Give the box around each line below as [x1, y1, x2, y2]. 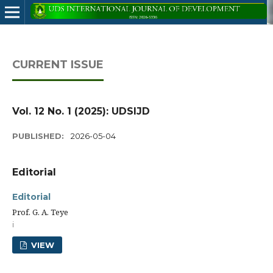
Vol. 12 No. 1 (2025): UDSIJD [12, 105, 150, 117]
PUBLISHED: [12, 131, 66, 141]
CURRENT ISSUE [12, 58, 104, 71]
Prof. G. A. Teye [12, 207, 68, 218]
